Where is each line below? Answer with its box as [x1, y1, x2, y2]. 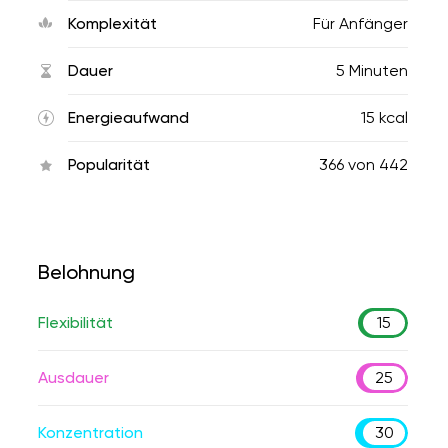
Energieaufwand [68, 108, 189, 127]
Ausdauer [38, 368, 109, 387]
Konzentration [38, 423, 143, 442]
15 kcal [361, 108, 408, 127]
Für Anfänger [313, 14, 408, 33]
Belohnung [38, 260, 135, 284]
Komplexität [68, 14, 157, 33]
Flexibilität [38, 313, 113, 332]
